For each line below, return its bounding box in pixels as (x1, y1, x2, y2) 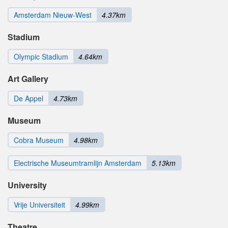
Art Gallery (8, 73, 48, 85)
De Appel (14, 93, 43, 104)
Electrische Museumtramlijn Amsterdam (14, 158, 141, 168)
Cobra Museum (14, 135, 64, 146)
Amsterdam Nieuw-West (14, 10, 92, 20)
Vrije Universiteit (14, 199, 65, 210)
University (8, 179, 47, 191)
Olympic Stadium (14, 51, 68, 62)
